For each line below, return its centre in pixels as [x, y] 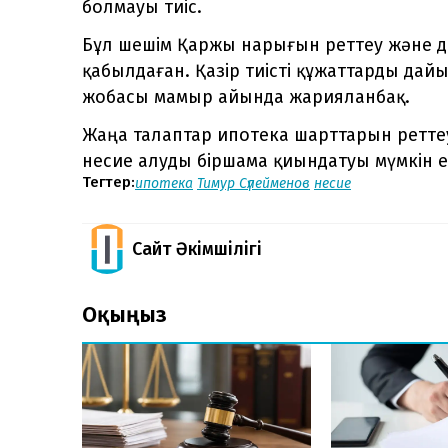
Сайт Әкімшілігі [197, 248]
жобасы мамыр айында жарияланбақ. [246, 96]
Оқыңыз [124, 314]
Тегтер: [108, 182]
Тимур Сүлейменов [253, 183]
